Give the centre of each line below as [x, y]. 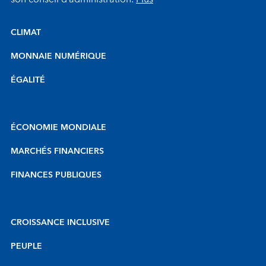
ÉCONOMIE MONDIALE [58, 127]
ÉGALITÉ [28, 80]
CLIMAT [26, 32]
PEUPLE [26, 246]
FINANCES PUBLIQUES [56, 175]
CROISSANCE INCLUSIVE [60, 222]
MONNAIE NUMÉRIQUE [58, 56]
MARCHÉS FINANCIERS [57, 151]
